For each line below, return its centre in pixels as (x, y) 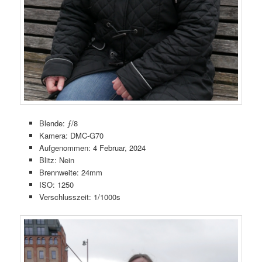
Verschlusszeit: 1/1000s (80, 196)
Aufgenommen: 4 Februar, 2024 (92, 147)
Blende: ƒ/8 (58, 123)
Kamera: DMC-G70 (71, 135)
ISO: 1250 (56, 184)
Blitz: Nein (56, 160)
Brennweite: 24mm (70, 172)
